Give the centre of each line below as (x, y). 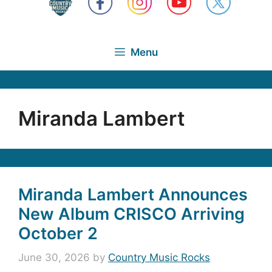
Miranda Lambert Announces (133, 194)
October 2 (58, 233)
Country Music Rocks (159, 257)
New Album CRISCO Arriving (131, 214)
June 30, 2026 (54, 257)
